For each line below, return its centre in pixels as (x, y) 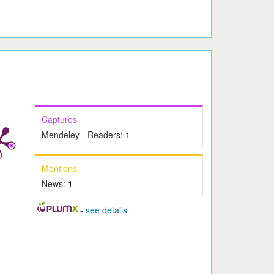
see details (106, 210)
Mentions (60, 168)
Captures (60, 120)
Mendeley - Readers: (84, 135)
